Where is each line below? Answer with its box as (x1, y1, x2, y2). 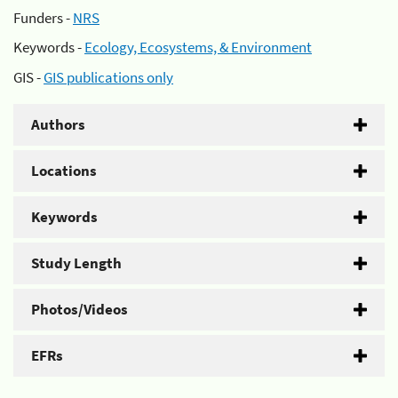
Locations (31, 160, 97, 180)
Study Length (31, 252, 122, 273)
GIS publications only (44, 67, 173, 87)
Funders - (13, 7, 73, 28)
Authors (31, 114, 85, 134)
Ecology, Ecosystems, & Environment (84, 37, 312, 57)
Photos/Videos (31, 298, 128, 319)
